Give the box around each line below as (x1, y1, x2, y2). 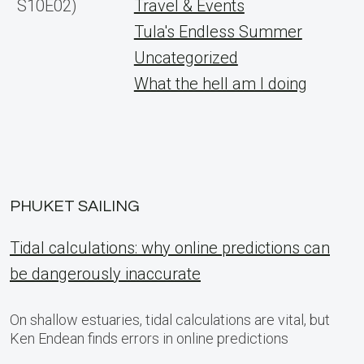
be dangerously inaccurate (10, 264, 201, 284)
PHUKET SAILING (10, 198, 140, 214)
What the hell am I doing (133, 74, 307, 93)
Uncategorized (133, 48, 238, 67)
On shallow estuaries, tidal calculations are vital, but (10, 311, 330, 328)
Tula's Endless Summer (133, 22, 302, 41)
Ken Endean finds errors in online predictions (10, 330, 288, 347)
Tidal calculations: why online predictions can (10, 238, 330, 258)
